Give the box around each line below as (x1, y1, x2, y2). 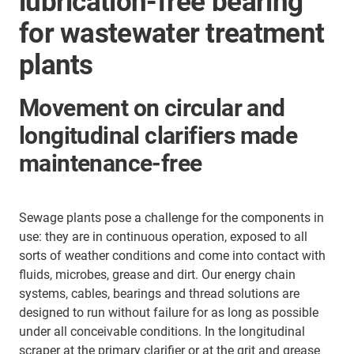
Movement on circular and (19, 94, 285, 122)
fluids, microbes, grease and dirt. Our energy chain (19, 267, 296, 282)
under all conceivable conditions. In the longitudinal (19, 324, 305, 339)
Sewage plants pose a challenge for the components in (19, 210, 324, 225)
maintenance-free (19, 149, 202, 177)
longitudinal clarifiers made (19, 122, 298, 149)
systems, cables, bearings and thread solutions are (19, 286, 299, 301)
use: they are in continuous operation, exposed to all (19, 229, 307, 244)
